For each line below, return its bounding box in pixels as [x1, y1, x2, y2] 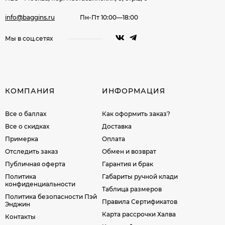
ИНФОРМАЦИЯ [101, 86, 165, 95]
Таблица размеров [101, 185, 162, 193]
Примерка [5, 135, 38, 143]
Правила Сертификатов [101, 197, 177, 205]
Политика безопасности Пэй [5, 192, 97, 200]
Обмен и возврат [101, 147, 156, 155]
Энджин [5, 200, 30, 208]
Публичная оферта [5, 160, 65, 168]
